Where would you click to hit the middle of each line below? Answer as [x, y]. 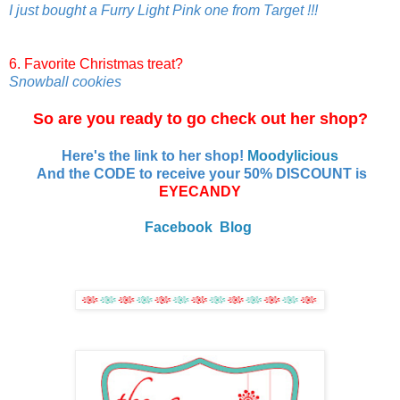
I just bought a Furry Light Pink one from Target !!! [163, 10]
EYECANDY [200, 191]
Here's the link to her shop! [154, 155]
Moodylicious [293, 155]
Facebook [179, 227]
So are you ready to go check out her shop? [200, 118]
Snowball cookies [65, 81]
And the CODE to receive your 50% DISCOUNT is [200, 173]
